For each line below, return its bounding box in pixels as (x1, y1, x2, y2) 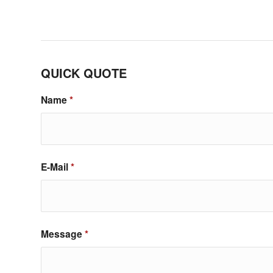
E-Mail (41, 160, 71, 174)
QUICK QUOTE (41, 64, 127, 82)
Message (41, 227, 85, 241)
